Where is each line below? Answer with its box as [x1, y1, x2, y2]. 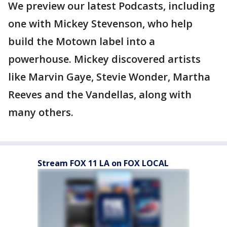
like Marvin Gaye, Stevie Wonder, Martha [8, 70, 210, 84]
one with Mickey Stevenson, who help [8, 17, 193, 31]
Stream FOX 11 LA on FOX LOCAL [37, 158, 169, 169]
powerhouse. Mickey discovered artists [8, 52, 201, 66]
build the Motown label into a [8, 34, 155, 49]
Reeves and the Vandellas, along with [8, 88, 192, 102]
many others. [8, 105, 73, 120]
